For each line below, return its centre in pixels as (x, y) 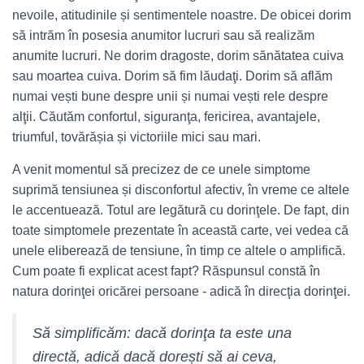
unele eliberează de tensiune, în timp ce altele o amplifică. (179, 251)
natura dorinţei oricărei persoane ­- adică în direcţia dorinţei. (181, 291)
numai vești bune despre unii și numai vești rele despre (170, 96)
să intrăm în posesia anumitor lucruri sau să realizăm (163, 35)
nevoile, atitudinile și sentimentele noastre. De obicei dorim (182, 15)
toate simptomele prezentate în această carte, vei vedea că (180, 230)
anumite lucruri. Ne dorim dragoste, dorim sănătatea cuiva (178, 56)
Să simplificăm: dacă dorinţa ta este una (162, 333)
